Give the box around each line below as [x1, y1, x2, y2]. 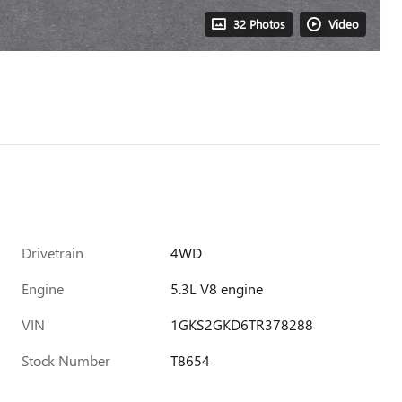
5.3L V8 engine [170, 279, 264, 298]
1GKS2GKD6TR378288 [170, 315, 314, 334]
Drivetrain [22, 243, 83, 262]
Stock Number [22, 351, 110, 370]
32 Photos [233, 16, 285, 31]
